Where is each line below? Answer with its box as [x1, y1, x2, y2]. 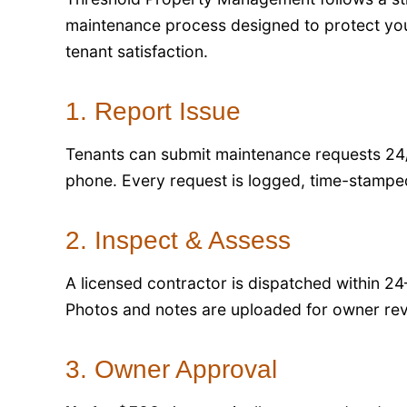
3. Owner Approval [65, 354, 277, 383]
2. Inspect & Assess [65, 225, 291, 254]
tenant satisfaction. [65, 41, 208, 61]
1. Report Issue [65, 96, 241, 125]
